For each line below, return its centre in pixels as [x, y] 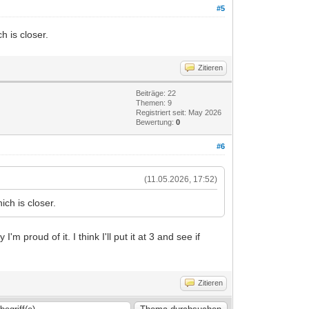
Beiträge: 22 [156, 93]
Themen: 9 [154, 102]
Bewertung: [156, 122]
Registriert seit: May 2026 [179, 112]
